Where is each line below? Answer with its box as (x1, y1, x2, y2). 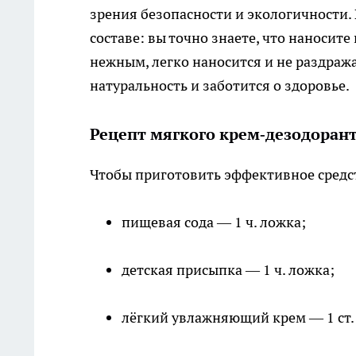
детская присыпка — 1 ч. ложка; (122, 261, 335, 280)
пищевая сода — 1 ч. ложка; (122, 213, 306, 232)
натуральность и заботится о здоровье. (90, 76, 350, 95)
